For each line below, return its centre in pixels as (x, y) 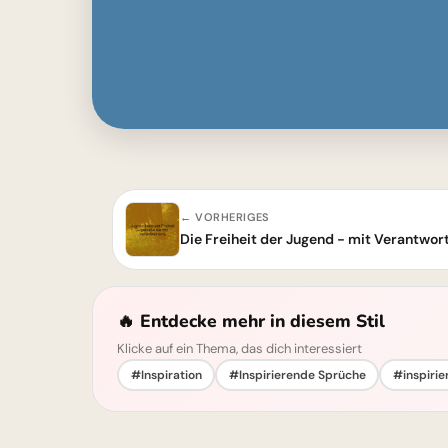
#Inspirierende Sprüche (297, 374)
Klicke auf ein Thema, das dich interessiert (239, 348)
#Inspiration (166, 374)
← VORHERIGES (225, 217)
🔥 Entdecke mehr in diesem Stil (251, 321)
